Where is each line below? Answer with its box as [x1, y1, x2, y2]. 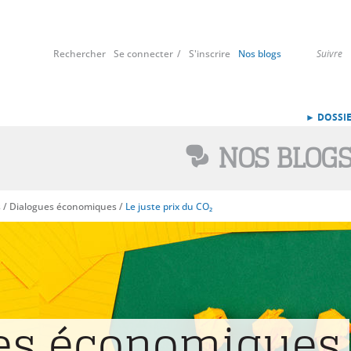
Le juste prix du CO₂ [125, 200, 212, 213]
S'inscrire [189, 47, 230, 60]
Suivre [317, 47, 342, 60]
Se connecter [114, 47, 173, 60]
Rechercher [53, 47, 106, 60]
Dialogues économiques [9, 200, 117, 213]
